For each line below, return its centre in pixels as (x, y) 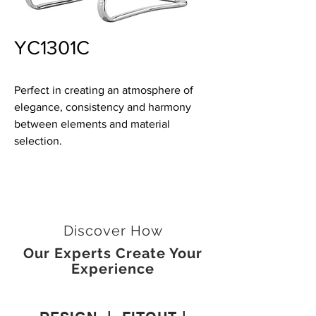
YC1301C (52, 48)
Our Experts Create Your (113, 253)
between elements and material (92, 124)
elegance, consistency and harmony (103, 107)
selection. (38, 141)
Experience (113, 269)
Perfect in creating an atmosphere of (104, 90)
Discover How (113, 231)
